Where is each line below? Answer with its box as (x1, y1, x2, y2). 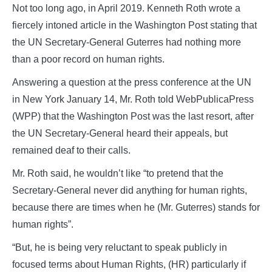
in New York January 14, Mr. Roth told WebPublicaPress (12, 94, 254, 105)
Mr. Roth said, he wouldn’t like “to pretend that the (12, 168, 223, 179)
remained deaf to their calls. (12, 145, 131, 156)
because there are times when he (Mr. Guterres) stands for (12, 202, 260, 213)
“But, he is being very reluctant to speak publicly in (12, 242, 227, 253)
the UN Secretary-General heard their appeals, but (12, 128, 228, 139)
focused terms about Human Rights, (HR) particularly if (12, 259, 246, 270)
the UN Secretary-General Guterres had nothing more (12, 37, 241, 48)
